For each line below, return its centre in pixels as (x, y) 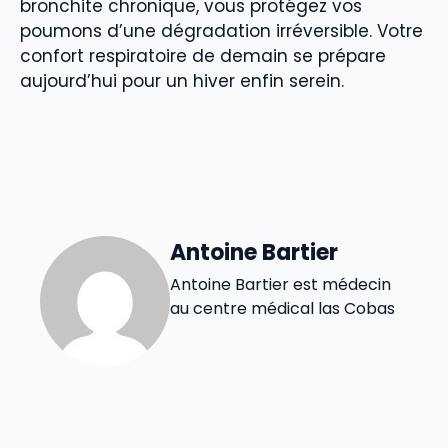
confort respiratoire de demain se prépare (203, 56)
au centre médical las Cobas (282, 308)
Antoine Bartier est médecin (280, 284)
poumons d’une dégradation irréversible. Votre (221, 31)
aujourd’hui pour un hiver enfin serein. (182, 81)
